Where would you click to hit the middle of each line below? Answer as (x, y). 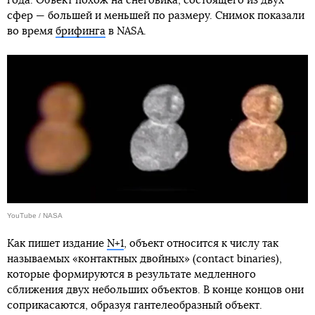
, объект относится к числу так (201, 244)
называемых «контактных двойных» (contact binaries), (144, 259)
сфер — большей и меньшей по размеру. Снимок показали (156, 15)
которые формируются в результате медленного (131, 275)
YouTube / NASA (35, 216)
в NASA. (126, 31)
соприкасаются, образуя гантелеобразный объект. (135, 306)
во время (31, 31)
